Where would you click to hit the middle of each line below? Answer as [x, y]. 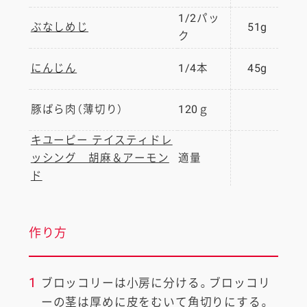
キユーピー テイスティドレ [101, 141]
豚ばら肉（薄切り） [77, 110]
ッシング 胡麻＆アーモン [100, 159]
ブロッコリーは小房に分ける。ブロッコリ [156, 283]
